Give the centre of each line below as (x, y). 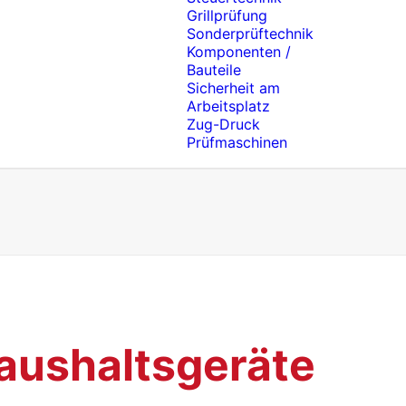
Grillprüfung (227, 15)
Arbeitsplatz (228, 106)
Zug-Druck (223, 124)
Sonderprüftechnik (250, 34)
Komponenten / (239, 52)
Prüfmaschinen (237, 142)
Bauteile (214, 70)
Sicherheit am (233, 88)
